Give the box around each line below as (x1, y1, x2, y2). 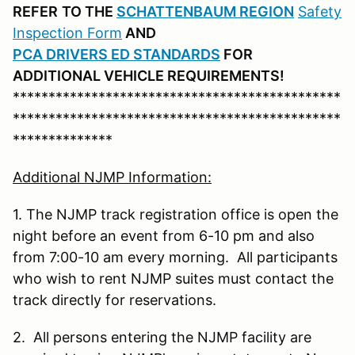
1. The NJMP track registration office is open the (13, 205, 338, 223)
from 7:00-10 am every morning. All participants (13, 248, 338, 265)
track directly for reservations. (13, 291, 216, 308)
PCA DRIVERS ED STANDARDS (13, 45, 220, 63)
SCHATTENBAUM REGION (116, 2, 294, 20)
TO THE (62, 2, 116, 20)
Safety (298, 2, 342, 20)
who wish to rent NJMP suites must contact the (13, 269, 334, 287)
